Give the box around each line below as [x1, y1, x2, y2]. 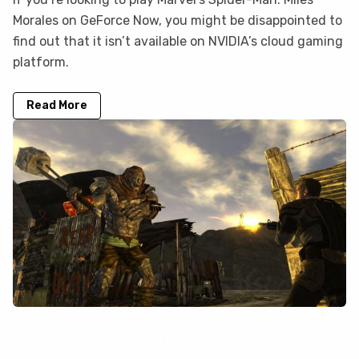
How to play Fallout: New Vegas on [13, 324, 307, 350]
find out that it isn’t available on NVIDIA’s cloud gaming [13, 34, 343, 50]
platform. [13, 54, 69, 71]
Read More [26, 99, 87, 113]
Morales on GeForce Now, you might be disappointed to [13, 13, 342, 29]
